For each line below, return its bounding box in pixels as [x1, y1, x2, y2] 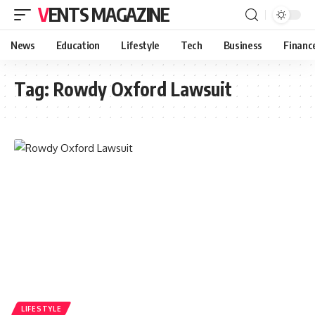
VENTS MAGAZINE [48, 3, 169, 26]
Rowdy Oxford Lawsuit [53, 77, 232, 101]
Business [223, 39, 263, 51]
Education [56, 39, 100, 51]
